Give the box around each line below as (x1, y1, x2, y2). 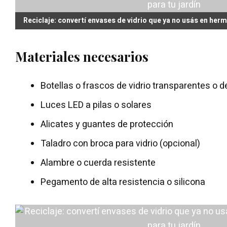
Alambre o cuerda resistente (41, 156, 156, 170)
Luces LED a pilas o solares (41, 98, 152, 112)
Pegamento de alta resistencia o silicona (41, 175, 205, 189)
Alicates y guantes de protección (41, 117, 173, 131)
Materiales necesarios (15, 47, 148, 65)
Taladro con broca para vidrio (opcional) (41, 136, 200, 150)
